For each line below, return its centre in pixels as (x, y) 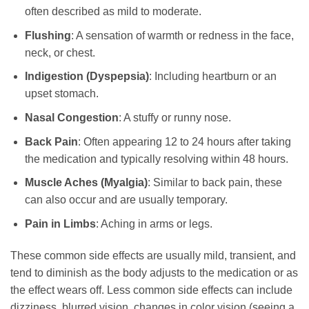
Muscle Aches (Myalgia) (86, 183)
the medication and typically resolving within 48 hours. (156, 159)
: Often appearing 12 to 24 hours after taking (184, 141)
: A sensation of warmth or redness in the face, (182, 35)
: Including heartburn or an (212, 77)
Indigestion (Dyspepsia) (87, 77)
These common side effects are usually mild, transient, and (153, 255)
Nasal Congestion (71, 118)
